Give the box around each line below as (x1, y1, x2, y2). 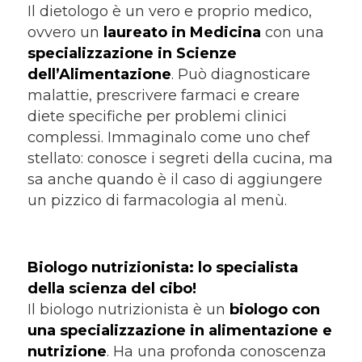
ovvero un (27, 23, 103, 42)
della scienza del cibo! (27, 280, 196, 298)
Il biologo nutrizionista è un (27, 301, 229, 319)
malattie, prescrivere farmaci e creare (27, 86, 300, 105)
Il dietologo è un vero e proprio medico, (27, 2, 312, 21)
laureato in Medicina (103, 23, 261, 42)
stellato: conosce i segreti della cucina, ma (27, 149, 333, 168)
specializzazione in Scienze (27, 44, 237, 63)
